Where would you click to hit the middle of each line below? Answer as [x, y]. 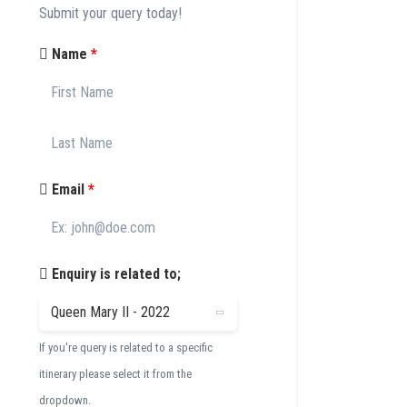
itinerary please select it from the [116, 373]
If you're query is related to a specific [126, 347]
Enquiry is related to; [115, 273]
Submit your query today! [111, 13]
